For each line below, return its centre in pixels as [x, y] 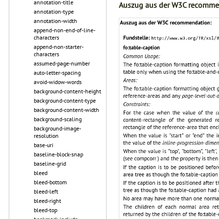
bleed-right [47, 201]
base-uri [44, 145]
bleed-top [45, 210]
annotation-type [54, 11]
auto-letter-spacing [57, 73]
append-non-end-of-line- [65, 30]
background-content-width [66, 110]
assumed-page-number [62, 63]
